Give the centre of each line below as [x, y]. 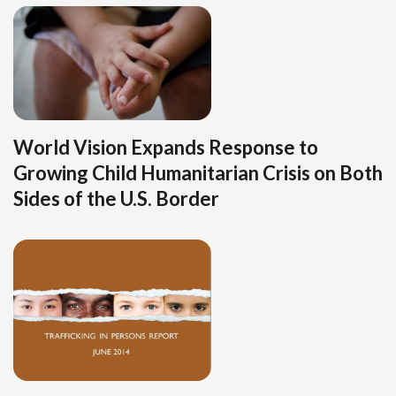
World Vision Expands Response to [166, 148]
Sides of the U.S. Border [116, 199]
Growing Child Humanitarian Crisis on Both [198, 173]
